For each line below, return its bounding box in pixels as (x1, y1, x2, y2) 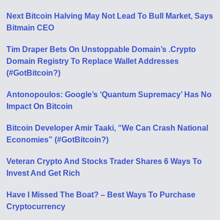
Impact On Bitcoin (6, 102, 73, 110)
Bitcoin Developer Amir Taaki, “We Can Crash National (6, 124, 209, 132)
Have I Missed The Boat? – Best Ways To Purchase (6, 191, 196, 199)
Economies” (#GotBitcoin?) (6, 136, 109, 144)
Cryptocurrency (6, 202, 66, 211)
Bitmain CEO (6, 24, 55, 32)
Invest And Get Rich (6, 169, 81, 177)
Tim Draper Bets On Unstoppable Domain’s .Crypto (6, 45, 196, 54)
